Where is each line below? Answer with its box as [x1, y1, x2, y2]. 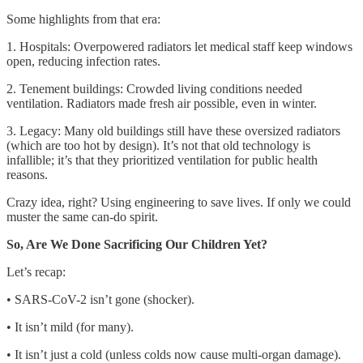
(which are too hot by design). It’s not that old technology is [6, 138, 310, 152]
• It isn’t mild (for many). [6, 319, 134, 334]
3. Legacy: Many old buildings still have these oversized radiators [6, 123, 340, 138]
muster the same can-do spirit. [6, 209, 158, 224]
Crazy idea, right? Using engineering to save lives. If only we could [6, 194, 351, 209]
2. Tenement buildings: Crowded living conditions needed [6, 81, 302, 96]
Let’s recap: [6, 264, 66, 279]
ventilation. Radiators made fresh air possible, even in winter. [6, 96, 317, 110]
